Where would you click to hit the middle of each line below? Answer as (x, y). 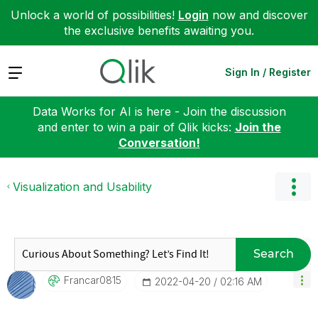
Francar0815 (93, 280)
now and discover (258, 15)
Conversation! (159, 142)
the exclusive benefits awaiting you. (159, 31)
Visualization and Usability (82, 186)
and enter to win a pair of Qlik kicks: (136, 127)
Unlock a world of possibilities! (94, 15)
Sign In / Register (268, 72)
